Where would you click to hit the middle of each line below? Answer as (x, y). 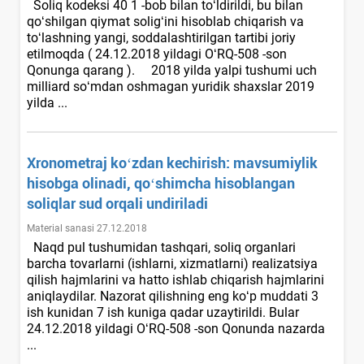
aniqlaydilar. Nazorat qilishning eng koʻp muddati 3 (173, 296)
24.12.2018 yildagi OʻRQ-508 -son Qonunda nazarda (176, 328)
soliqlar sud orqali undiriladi (117, 203)
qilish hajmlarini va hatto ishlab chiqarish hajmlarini (175, 279)
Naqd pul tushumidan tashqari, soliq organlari (161, 247)
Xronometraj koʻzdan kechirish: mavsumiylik (172, 162)
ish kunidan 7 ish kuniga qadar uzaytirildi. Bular (163, 312)
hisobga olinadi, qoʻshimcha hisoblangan (161, 183)
